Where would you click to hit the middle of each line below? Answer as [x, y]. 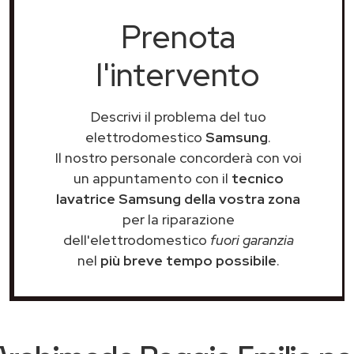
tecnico [257, 178]
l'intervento [178, 75]
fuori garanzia [252, 240]
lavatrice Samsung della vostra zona [178, 199]
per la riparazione [178, 219]
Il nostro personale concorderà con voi [178, 158]
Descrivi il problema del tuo [178, 117]
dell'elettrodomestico [136, 240]
